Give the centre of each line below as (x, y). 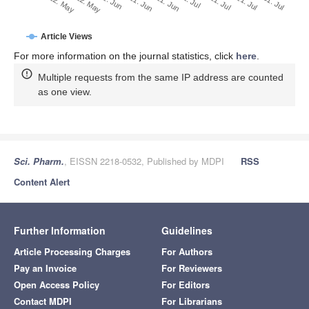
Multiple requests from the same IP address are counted (161, 78)
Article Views (67, 37)
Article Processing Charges (72, 251)
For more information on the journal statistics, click (125, 56)
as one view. (65, 92)
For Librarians (192, 301)
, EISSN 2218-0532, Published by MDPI (144, 161)
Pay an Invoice (45, 268)
